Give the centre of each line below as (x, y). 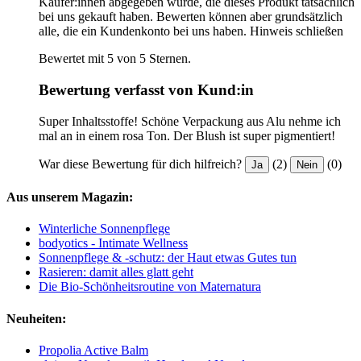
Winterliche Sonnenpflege (104, 229)
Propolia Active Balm (93, 350)
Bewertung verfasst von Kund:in (146, 90)
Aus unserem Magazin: (70, 197)
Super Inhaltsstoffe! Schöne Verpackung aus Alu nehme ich (190, 121)
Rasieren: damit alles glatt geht (116, 272)
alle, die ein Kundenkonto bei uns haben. (143, 31)
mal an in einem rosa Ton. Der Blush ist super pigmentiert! (187, 135)
